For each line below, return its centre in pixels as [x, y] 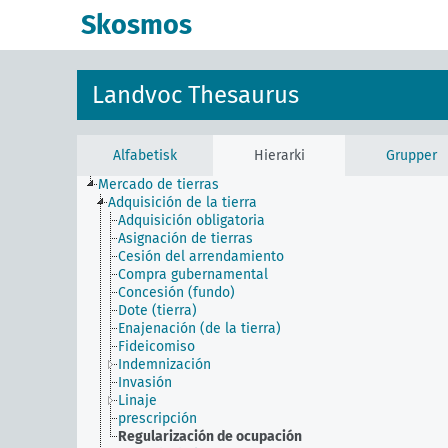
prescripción [157, 418]
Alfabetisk [145, 155]
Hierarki [279, 155]
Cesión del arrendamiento [201, 256]
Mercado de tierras [158, 184]
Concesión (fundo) [176, 292]
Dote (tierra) [157, 310]
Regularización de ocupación [210, 436]
